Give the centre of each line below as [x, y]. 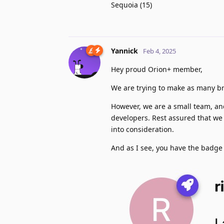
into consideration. [142, 129]
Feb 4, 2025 [159, 51]
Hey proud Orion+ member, [157, 69]
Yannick [124, 50]
